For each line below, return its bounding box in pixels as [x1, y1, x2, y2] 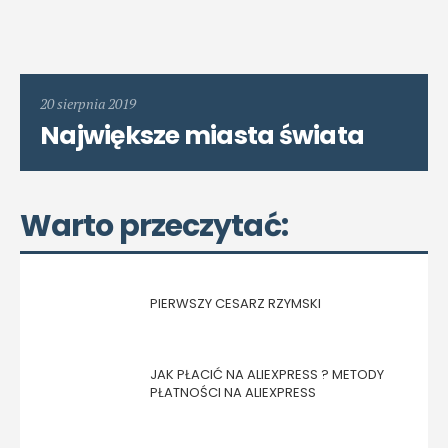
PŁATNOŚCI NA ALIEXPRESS [150, 383, 316, 403]
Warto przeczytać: [20, 205, 288, 248]
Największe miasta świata [40, 118, 364, 154]
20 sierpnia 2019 [40, 94, 136, 114]
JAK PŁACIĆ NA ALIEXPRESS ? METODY [150, 365, 384, 385]
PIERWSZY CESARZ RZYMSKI [150, 294, 321, 314]
